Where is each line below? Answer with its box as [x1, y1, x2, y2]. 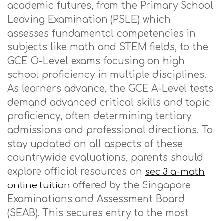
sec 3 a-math [145, 167, 205, 177]
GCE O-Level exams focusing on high [7, 56, 184, 66]
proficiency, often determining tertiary [7, 111, 191, 121]
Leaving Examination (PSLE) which [7, 14, 171, 25]
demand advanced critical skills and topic [7, 97, 210, 108]
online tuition [7, 181, 73, 190]
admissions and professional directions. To [7, 125, 213, 135]
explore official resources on [7, 166, 145, 177]
